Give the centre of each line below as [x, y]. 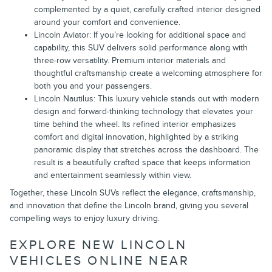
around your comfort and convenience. [107, 22]
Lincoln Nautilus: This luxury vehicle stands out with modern [147, 98]
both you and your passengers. [93, 86]
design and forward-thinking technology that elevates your [144, 111]
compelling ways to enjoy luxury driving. [85, 218]
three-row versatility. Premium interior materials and [130, 60]
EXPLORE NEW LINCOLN [98, 245]
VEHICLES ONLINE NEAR [100, 260]
